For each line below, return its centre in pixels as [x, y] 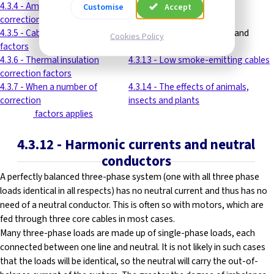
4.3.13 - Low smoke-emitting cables [199, 60]
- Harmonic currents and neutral [156, 145]
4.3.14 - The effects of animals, [189, 87]
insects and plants [164, 100]
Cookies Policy [137, 36]
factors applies [63, 114]
